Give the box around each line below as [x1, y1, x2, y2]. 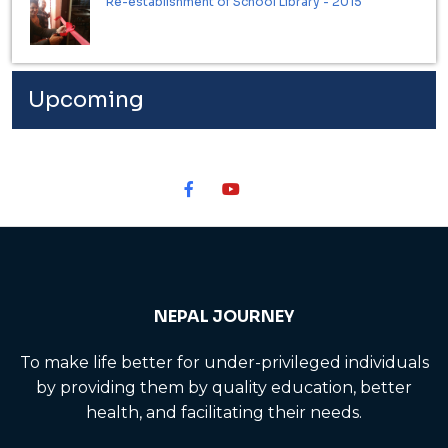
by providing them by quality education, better [36, 377, 412, 397]
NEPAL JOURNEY [154, 305, 294, 327]
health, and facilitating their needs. [86, 402, 362, 422]
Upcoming [28, 85, 144, 113]
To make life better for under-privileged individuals [19, 352, 429, 372]
